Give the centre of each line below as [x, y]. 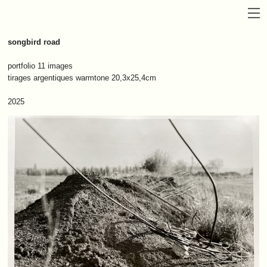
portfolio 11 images [40, 66]
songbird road [34, 42]
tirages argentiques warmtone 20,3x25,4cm [82, 78]
